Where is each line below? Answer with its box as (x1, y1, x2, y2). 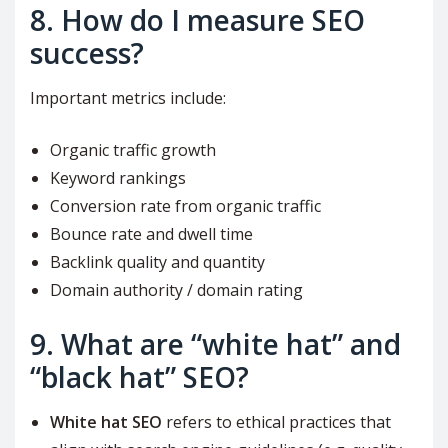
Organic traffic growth (50, 139, 216, 162)
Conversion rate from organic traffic (50, 195, 321, 218)
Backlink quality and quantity (50, 251, 265, 274)
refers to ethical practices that (162, 411, 391, 434)
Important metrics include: (30, 87, 226, 110)
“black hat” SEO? (30, 358, 249, 397)
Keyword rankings (50, 167, 186, 190)
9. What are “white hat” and (30, 325, 401, 364)
